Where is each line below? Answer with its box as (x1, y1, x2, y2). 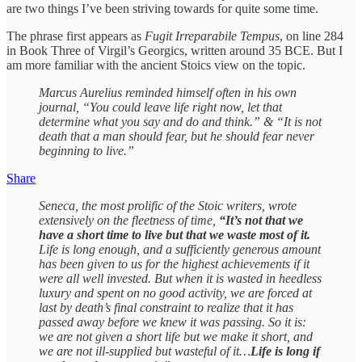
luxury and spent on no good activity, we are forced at (39, 285, 312, 300)
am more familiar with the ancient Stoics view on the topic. (6, 57, 305, 72)
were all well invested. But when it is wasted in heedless (39, 271, 322, 285)
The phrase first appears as (6, 28, 145, 43)
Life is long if (250, 343, 320, 358)
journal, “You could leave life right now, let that (39, 99, 282, 114)
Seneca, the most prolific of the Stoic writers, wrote (39, 198, 297, 213)
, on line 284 (280, 28, 343, 43)
